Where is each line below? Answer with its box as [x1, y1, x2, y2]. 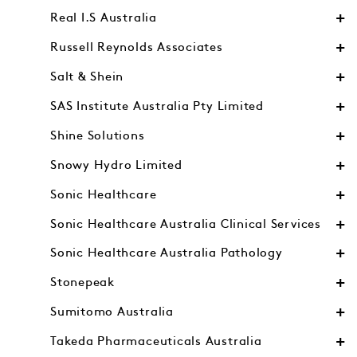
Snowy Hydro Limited [50, 159, 182, 171]
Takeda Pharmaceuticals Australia [50, 335, 262, 348]
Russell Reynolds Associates [50, 41, 223, 54]
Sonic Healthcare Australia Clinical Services [50, 218, 321, 230]
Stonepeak [50, 277, 115, 289]
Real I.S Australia [50, 12, 157, 25]
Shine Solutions [50, 129, 145, 142]
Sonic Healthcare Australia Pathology [50, 247, 283, 260]
